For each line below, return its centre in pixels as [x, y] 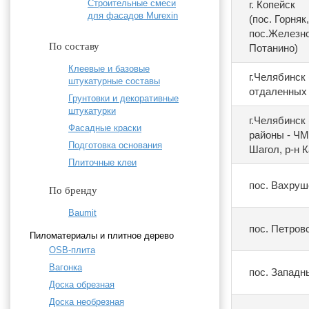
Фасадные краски [105, 128]
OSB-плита [72, 250]
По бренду [73, 191]
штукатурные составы [114, 81]
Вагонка [66, 268]
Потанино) [273, 48]
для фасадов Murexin [133, 16]
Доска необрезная [87, 302]
